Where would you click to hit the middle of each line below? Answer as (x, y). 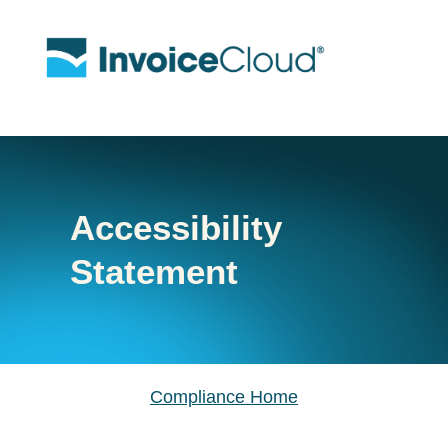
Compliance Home (224, 397)
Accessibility (176, 228)
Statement (154, 272)
